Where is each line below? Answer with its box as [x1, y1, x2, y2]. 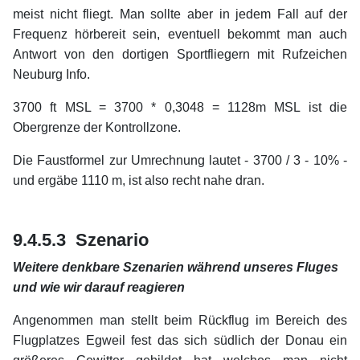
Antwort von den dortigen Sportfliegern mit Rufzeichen [13, 47, 347, 62]
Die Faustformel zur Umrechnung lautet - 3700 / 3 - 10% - [13, 153, 347, 168]
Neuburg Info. [13, 67, 90, 82]
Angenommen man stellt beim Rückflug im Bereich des [13, 313, 347, 328]
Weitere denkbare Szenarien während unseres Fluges [13, 260, 338, 275]
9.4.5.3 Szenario [13, 230, 149, 251]
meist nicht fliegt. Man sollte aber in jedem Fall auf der [13, 7, 347, 22]
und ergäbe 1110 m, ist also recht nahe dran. [13, 174, 264, 188]
